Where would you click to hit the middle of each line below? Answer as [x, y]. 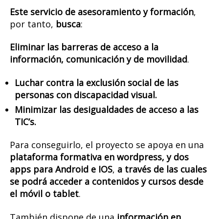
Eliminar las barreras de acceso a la [84, 47]
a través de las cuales [162, 169]
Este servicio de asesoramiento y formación [102, 11]
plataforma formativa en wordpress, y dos [99, 157]
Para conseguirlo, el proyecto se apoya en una [107, 145]
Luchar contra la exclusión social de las [97, 82]
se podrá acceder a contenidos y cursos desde [107, 182]
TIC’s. [25, 121]
